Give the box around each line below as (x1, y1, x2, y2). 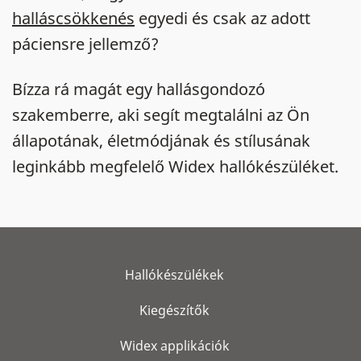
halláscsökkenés (12, 7, 135, 29)
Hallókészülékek (125, 266, 224, 284)
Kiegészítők (139, 301, 210, 319)
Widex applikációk (119, 337, 230, 355)
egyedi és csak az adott (135, 7, 310, 29)
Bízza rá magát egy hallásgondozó (12, 78, 265, 100)
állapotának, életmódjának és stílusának (12, 130, 310, 151)
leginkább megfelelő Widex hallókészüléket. (12, 156, 338, 177)
